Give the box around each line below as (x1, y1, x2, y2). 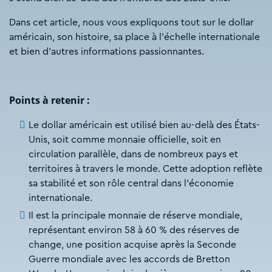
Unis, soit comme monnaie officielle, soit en (29, 135, 221, 145)
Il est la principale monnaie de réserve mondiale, (29, 211, 242, 221)
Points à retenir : (9, 93, 92, 107)
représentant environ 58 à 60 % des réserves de (29, 225, 239, 236)
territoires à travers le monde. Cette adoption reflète (29, 164, 262, 174)
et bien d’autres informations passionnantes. (9, 47, 204, 57)
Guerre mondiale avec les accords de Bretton (29, 254, 230, 265)
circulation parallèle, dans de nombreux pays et (29, 149, 238, 160)
